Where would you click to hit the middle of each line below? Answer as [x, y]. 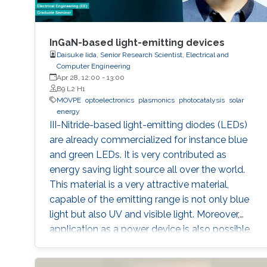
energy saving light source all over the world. [147, 169]
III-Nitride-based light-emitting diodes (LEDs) [148, 125]
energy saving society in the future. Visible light [152, 259]
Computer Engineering [93, 66]
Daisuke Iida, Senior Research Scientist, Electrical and [142, 55]
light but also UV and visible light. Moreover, [144, 214]
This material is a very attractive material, [139, 184]
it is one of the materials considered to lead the [152, 244]
